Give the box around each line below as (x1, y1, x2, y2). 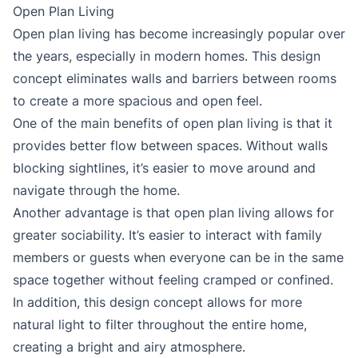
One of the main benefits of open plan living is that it (13, 115, 332, 132)
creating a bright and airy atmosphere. (13, 339, 245, 356)
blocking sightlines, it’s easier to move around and (13, 160, 316, 177)
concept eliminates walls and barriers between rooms (13, 70, 336, 87)
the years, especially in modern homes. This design (13, 48, 320, 65)
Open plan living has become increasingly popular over (13, 26, 345, 42)
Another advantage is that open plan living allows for (13, 205, 334, 221)
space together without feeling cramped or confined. (13, 272, 333, 288)
